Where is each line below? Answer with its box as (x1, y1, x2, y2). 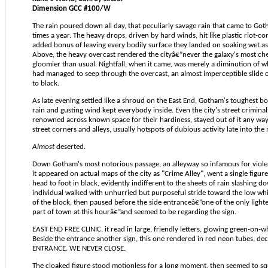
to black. (32, 79, 59, 87)
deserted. (54, 142, 86, 151)
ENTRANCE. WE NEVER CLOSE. (32, 244, 126, 252)
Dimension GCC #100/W (32, 4, 111, 13)
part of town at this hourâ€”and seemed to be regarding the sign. (32, 208, 236, 216)
